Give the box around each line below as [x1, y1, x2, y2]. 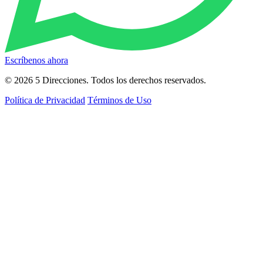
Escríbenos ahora [5, 55, 68, 66]
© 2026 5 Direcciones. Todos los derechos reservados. [5, 75, 206, 86]
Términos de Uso [87, 95, 151, 106]
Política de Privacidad [5, 95, 85, 106]
